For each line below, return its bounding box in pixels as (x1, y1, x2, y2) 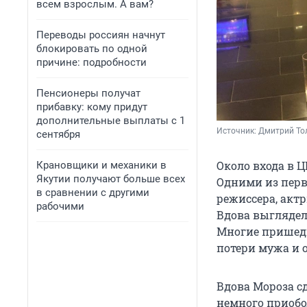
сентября (36, 128, 80, 140)
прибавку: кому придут (36, 101, 147, 113)
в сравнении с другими (36, 186, 149, 199)
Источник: (217, 126, 258, 136)
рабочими (36, 200, 84, 212)
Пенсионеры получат (36, 87, 140, 99)
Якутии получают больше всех (36, 173, 185, 185)
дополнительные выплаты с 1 (36, 114, 185, 127)
